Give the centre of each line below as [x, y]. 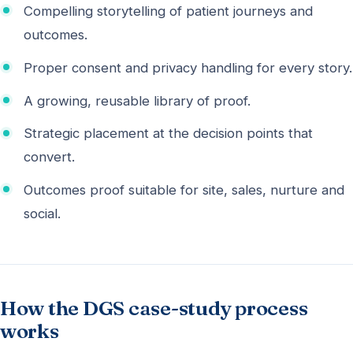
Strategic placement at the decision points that [168, 134]
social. [42, 214]
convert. [49, 157]
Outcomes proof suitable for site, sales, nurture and [184, 190]
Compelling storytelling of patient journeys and [168, 11]
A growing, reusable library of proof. [137, 100]
